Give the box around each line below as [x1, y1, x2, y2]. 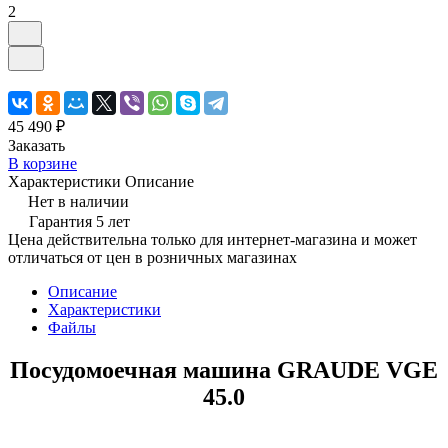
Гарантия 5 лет [29, 212, 130, 230]
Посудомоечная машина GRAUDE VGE [10, 356, 438, 383]
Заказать [8, 136, 65, 154]
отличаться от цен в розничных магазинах [8, 248, 297, 266]
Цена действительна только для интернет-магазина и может [8, 230, 417, 248]
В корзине [8, 154, 77, 172]
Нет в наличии [28, 192, 129, 210]
